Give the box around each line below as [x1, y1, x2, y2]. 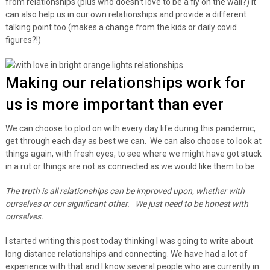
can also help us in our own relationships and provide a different [5, 9, 246, 19]
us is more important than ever [5, 95, 224, 113]
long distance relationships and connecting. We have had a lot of [5, 248, 248, 259]
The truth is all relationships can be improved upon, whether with [5, 186, 245, 196]
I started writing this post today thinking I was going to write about [5, 236, 253, 246]
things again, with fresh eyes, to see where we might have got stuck [5, 148, 262, 159]
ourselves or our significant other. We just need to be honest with [5, 198, 248, 209]
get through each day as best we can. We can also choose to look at [5, 136, 262, 146]
